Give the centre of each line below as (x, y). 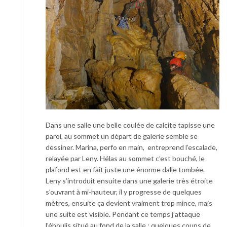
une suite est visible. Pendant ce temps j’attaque (123, 214)
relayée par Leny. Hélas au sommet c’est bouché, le (125, 158)
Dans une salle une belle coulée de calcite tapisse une (130, 125)
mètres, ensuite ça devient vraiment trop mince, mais (129, 203)
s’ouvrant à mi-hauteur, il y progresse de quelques (124, 192)
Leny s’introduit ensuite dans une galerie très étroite (129, 181)
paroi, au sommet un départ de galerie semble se (122, 136)
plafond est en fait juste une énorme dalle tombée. (125, 169)
